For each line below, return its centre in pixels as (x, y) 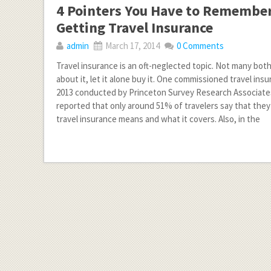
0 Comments (200, 46)
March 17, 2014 (132, 46)
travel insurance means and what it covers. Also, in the (158, 119)
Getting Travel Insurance (135, 28)
